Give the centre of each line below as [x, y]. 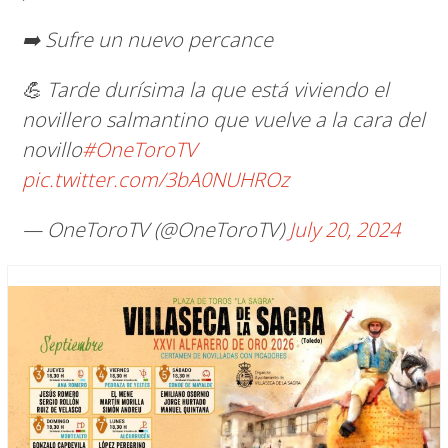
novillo [51, 149]
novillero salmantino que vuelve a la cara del [223, 119]
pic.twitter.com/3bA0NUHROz [155, 179]
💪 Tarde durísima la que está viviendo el [205, 89]
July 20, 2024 [344, 229]
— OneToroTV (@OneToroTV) [155, 229]
